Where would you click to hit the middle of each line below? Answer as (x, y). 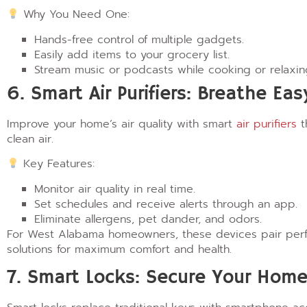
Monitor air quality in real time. (115, 189)
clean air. (30, 139)
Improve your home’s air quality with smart (122, 124)
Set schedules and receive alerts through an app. (166, 204)
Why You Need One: (75, 15)
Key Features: (57, 164)
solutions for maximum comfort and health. (119, 249)
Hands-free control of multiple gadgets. (139, 39)
